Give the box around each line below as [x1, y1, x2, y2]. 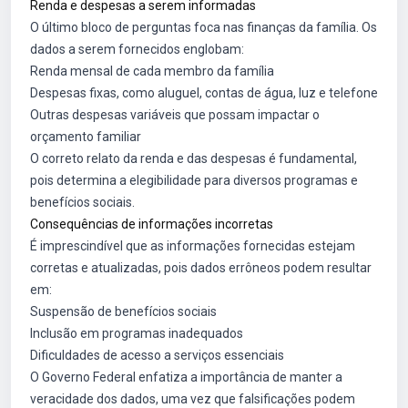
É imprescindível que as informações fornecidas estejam [30, 239, 355, 253]
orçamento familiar [30, 129, 141, 144]
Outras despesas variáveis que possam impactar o [30, 107, 320, 122]
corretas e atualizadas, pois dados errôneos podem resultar [30, 260, 372, 275]
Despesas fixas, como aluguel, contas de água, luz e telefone [30, 86, 378, 100]
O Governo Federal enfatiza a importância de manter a [30, 370, 342, 384]
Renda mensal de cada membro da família [30, 64, 274, 78]
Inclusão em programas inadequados [30, 326, 243, 341]
